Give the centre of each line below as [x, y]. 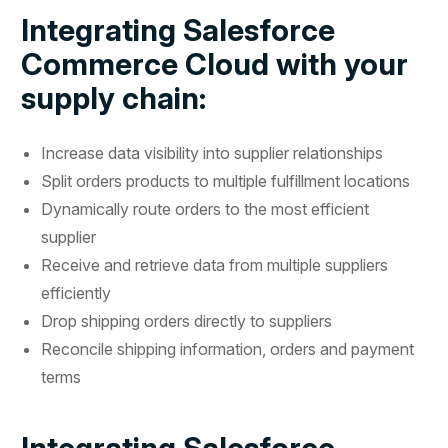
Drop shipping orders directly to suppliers [187, 320]
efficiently [76, 292]
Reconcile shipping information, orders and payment [228, 348]
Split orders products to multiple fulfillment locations [226, 180]
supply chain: [114, 97]
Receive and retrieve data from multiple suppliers [215, 264]
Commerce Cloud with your [215, 63]
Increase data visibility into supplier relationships [212, 152]
